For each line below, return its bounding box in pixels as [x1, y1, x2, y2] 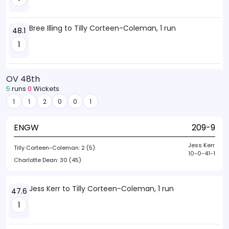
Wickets [32, 84, 59, 94]
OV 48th [6, 73, 40, 85]
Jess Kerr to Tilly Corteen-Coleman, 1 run [29, 184, 174, 194]
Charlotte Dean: [14, 156, 60, 164]
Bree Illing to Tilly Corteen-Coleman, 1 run [29, 23, 176, 33]
